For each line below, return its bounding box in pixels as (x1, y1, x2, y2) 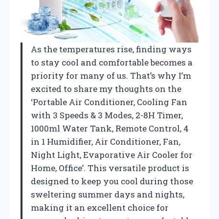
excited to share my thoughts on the (31, 83, 181, 94)
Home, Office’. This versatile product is (31, 162, 189, 174)
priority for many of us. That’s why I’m (31, 69, 191, 81)
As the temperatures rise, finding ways (31, 43, 192, 55)
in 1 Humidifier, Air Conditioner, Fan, (31, 135, 180, 147)
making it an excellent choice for (31, 201, 169, 213)
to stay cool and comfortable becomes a (31, 56, 193, 68)
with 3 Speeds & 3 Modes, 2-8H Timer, (31, 109, 183, 121)
